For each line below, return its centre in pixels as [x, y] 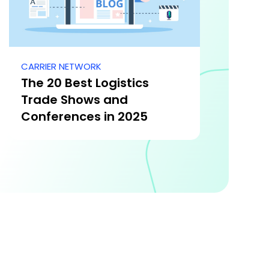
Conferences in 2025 [84, 117]
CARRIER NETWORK [61, 67]
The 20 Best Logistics [85, 83]
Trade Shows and [74, 100]
